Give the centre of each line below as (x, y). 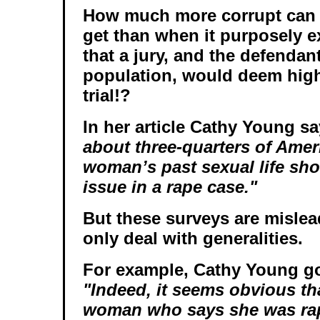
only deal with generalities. (195, 239)
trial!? (107, 96)
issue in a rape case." (170, 187)
